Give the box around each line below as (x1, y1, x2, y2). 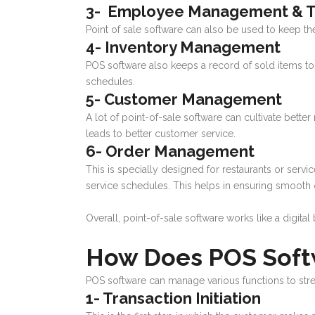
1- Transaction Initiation (86, 289, 261, 308)
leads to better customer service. (86, 128, 236, 140)
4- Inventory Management (86, 38, 284, 57)
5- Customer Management (86, 90, 285, 109)
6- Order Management (86, 142, 258, 161)
